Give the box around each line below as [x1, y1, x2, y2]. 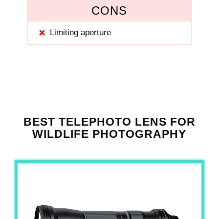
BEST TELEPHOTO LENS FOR [23, 115, 196, 128]
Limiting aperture [50, 27, 111, 37]
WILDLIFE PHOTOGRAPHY [32, 127, 187, 140]
